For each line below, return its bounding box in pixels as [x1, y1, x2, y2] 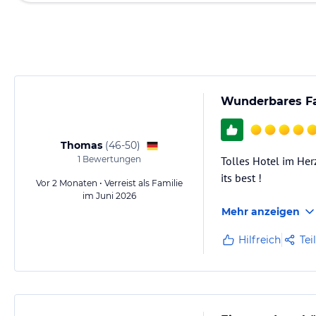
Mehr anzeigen [221, 205, 300, 218]
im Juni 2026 [83, 190, 136, 201]
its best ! [221, 171, 262, 185]
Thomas [60, 139, 102, 152]
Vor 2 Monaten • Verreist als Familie [36, 178, 183, 188]
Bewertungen [80, 154, 141, 164]
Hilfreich [238, 233, 281, 246]
